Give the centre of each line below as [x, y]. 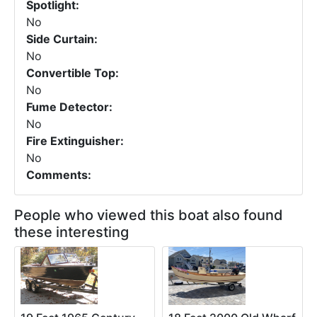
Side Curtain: [62, 39]
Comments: [59, 175]
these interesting [71, 232]
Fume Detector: [69, 107]
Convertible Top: [73, 73]
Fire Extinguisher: [75, 141]
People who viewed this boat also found [149, 215]
